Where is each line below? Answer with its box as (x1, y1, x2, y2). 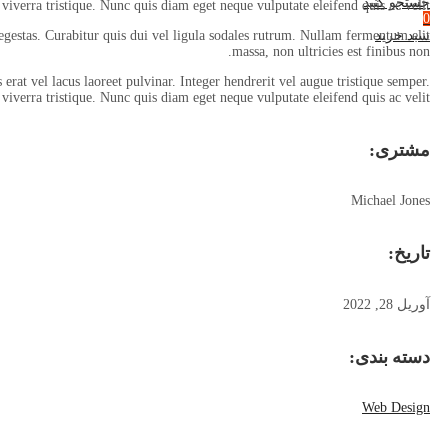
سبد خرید (375, 28, 430, 43)
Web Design (362, 400, 430, 416)
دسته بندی (355, 344, 430, 370)
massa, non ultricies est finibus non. (232, 43, 430, 59)
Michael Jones (351, 192, 430, 208)
